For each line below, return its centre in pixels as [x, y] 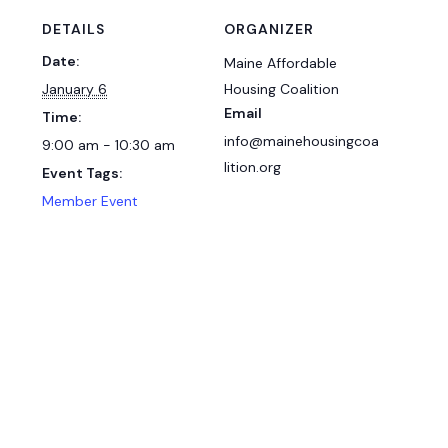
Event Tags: [82, 172]
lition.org [252, 166]
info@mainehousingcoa [301, 140]
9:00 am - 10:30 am [109, 144]
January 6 [75, 88]
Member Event [90, 200]
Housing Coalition [281, 88]
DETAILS [74, 28]
